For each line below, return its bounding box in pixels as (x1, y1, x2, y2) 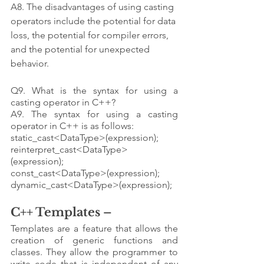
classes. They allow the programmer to (11, 246, 178, 258)
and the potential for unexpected (11, 43, 152, 55)
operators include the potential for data (11, 15, 178, 27)
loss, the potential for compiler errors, (11, 29, 171, 41)
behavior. (11, 57, 49, 69)
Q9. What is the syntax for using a (11, 84, 178, 96)
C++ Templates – (11, 204, 115, 219)
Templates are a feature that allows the (11, 222, 178, 234)
